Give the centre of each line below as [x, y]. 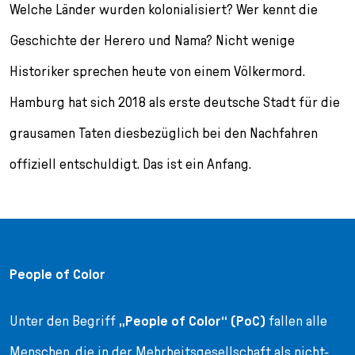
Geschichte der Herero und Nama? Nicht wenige [152, 40]
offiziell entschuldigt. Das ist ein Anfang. [130, 164]
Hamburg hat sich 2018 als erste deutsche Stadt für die [175, 102]
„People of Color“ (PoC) [192, 321]
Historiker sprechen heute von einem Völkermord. [157, 71]
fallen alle [296, 321]
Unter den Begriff [64, 321]
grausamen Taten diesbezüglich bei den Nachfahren [164, 133]
